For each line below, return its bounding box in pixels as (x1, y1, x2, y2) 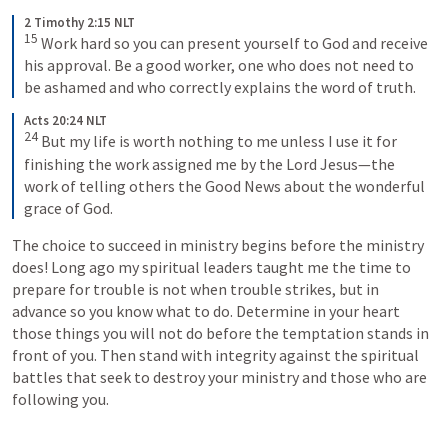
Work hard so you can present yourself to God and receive (38, 33, 428, 54)
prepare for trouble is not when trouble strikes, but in (12, 278, 379, 299)
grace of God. (24, 197, 113, 218)
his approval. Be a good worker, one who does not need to (24, 55, 414, 76)
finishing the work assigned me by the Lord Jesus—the (24, 153, 395, 174)
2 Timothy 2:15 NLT (24, 13, 135, 31)
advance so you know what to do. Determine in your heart (12, 300, 400, 321)
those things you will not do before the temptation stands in (12, 322, 429, 343)
